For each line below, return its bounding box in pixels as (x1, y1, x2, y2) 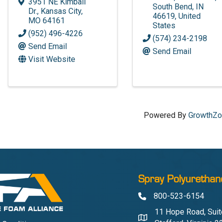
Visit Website (28, 54, 76, 64)
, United (175, 11, 201, 21)
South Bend (153, 1, 193, 11)
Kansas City (41, 6, 82, 16)
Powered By (144, 110, 189, 120)
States (153, 20, 176, 30)
